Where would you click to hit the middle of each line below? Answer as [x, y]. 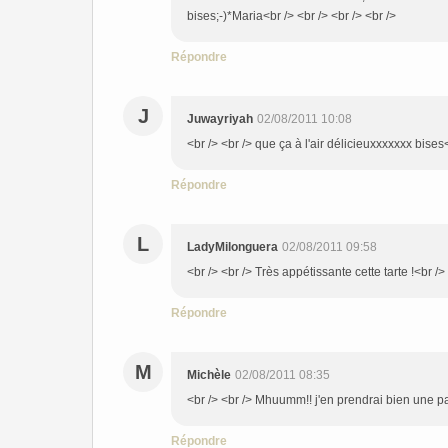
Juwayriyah [220, 119]
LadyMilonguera [232, 247]
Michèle [209, 375]
